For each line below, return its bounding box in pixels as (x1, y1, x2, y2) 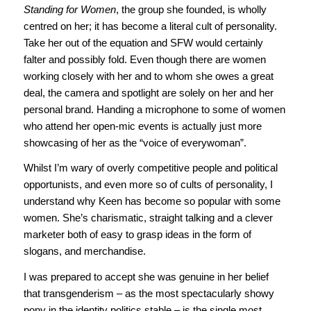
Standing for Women (23, 3, 116, 15)
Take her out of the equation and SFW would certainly (23, 36, 263, 49)
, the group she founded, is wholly (115, 3, 267, 15)
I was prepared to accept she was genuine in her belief (23, 271, 269, 283)
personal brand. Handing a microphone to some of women (23, 103, 285, 115)
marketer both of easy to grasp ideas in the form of (23, 228, 251, 241)
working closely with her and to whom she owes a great (23, 69, 274, 82)
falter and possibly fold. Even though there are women (23, 53, 266, 65)
